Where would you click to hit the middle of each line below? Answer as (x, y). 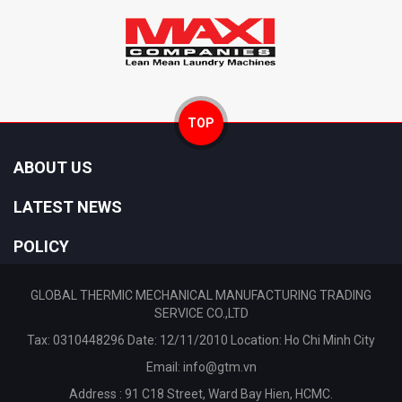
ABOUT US (53, 167)
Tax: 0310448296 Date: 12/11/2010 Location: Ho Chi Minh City (201, 340)
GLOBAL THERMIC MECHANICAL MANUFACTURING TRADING (201, 295)
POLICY (41, 246)
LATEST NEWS (68, 207)
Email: (164, 367)
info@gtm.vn (219, 367)
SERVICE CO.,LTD (201, 313)
